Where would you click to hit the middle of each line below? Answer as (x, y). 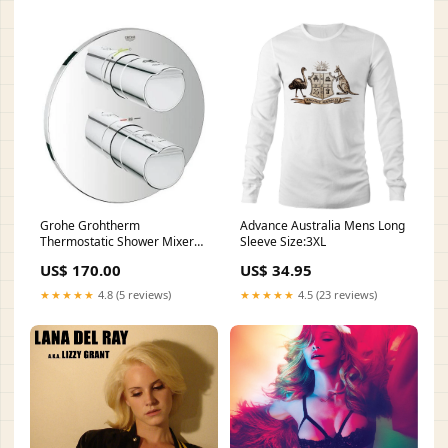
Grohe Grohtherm (90, 225)
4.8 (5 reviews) (133, 294)
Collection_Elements (96, 257)
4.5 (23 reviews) (336, 294)
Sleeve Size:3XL (283, 241)
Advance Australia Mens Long (322, 225)
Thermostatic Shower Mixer (117, 241)
